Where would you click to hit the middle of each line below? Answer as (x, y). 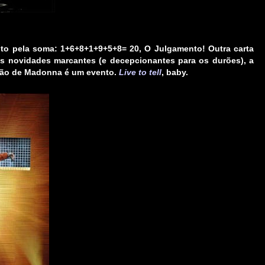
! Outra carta (228, 49)
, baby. (175, 72)
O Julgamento (173, 49)
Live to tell (140, 72)
